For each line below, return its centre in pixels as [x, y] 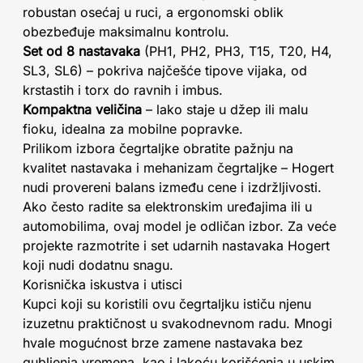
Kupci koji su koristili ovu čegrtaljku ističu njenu [167, 304]
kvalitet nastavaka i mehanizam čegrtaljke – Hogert [178, 168]
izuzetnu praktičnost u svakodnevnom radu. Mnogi [177, 323]
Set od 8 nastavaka [81, 51]
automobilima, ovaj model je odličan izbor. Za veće [179, 226]
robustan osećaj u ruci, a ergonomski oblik [153, 12]
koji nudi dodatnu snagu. [98, 265]
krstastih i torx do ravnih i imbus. [123, 90]
